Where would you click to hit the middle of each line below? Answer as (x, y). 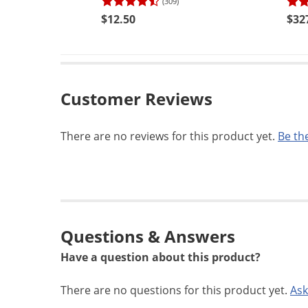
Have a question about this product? (161, 257)
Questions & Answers (148, 236)
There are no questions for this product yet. (175, 290)
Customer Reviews (136, 99)
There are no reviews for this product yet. (169, 136)
